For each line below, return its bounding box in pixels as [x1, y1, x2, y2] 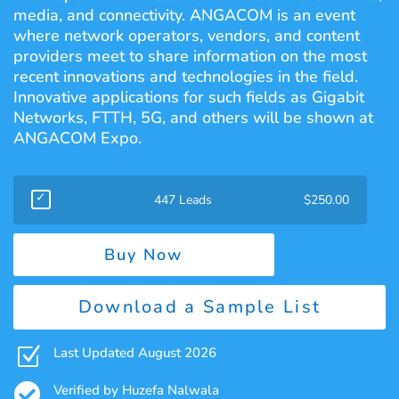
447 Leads [153, 191, 212, 208]
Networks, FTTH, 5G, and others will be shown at [13, 106, 373, 128]
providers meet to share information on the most [13, 45, 367, 67]
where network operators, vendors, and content [13, 24, 360, 46]
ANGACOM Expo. [13, 126, 142, 149]
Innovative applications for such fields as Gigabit [13, 85, 364, 108]
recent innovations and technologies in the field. [13, 65, 358, 87]
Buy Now [104, 243, 183, 265]
